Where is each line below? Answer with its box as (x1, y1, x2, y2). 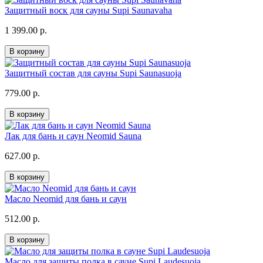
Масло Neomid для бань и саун (5, 194, 127, 204)
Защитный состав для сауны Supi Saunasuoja (5, 68, 181, 79)
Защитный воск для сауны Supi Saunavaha (5, 5, 172, 16)
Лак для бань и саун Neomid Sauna (5, 131, 141, 141)
